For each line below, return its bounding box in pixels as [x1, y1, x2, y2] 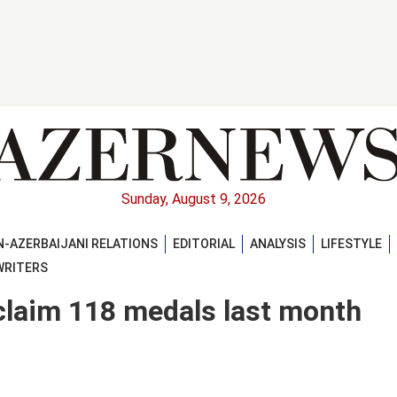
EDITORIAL [173, 236, 235, 251]
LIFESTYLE [321, 236, 382, 251]
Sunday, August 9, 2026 [121, 191, 266, 208]
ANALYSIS [250, 236, 306, 251]
